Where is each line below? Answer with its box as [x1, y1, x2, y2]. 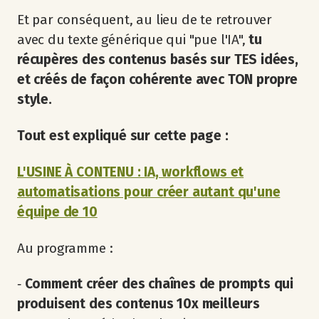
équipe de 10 [17, 203, 98, 220]
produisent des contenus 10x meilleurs [17, 296, 260, 313]
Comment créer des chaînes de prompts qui [24, 276, 294, 293]
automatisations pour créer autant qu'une [17, 183, 281, 200]
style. [17, 91, 52, 108]
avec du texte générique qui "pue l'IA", [17, 31, 249, 48]
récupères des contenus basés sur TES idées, [17, 51, 298, 68]
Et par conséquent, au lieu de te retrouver [17, 11, 273, 28]
